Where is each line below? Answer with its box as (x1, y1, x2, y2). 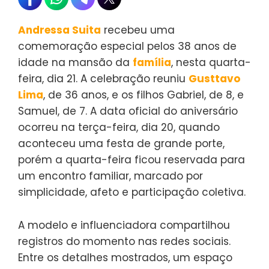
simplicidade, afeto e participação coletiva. (18, 185, 246, 200)
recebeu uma (101, 23, 175, 38)
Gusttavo (189, 71, 240, 86)
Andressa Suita (18, 23, 101, 38)
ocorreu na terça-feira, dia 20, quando (18, 120, 220, 135)
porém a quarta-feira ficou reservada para (18, 153, 245, 168)
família (133, 55, 171, 70)
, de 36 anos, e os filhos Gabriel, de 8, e (43, 88, 244, 103)
